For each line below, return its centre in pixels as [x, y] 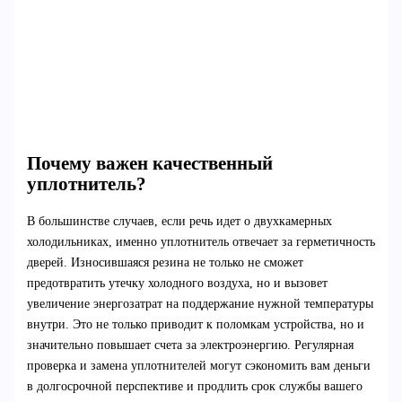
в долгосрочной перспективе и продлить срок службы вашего [194, 386]
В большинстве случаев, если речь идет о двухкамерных [179, 221]
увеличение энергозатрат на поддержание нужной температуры [200, 303]
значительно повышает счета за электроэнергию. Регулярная [190, 345]
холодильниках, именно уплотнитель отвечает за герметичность [201, 241]
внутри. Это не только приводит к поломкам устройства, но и [195, 324]
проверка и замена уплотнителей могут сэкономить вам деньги [198, 365]
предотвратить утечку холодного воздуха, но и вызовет [177, 283]
